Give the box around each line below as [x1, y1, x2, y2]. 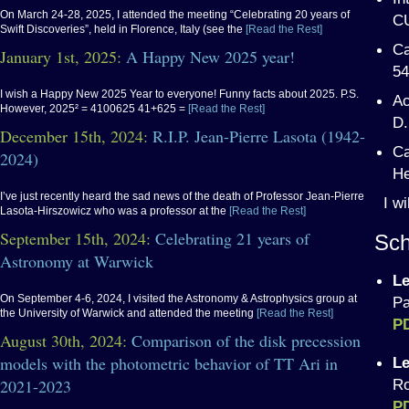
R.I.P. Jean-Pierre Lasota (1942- [152, 125, 365, 147]
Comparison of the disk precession [131, 330, 361, 351]
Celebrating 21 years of [155, 227, 309, 249]
